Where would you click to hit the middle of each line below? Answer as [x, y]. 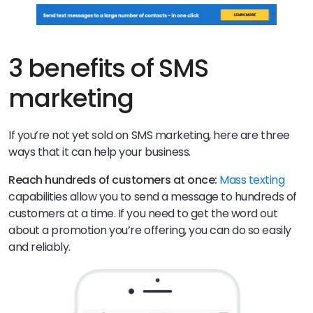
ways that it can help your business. [101, 152]
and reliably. [41, 247]
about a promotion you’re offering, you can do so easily [150, 231]
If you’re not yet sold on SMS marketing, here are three [149, 136]
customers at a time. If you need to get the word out [143, 214]
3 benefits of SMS [109, 68]
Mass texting [252, 180]
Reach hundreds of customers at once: [114, 180]
